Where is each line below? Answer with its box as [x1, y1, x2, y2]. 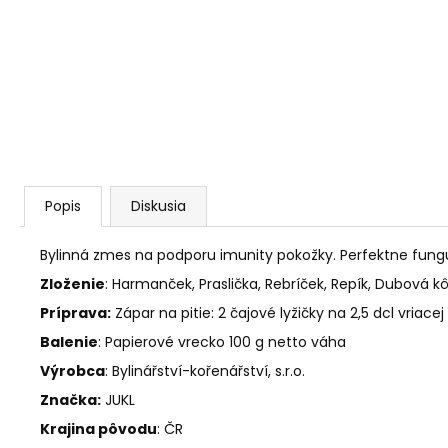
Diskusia [131, 196, 186, 216]
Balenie [40, 332, 98, 352]
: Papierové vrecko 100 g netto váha [98, 332, 346, 352]
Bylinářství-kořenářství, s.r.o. [112, 361, 305, 381]
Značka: [40, 390, 101, 410]
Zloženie [40, 274, 105, 294]
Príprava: [40, 303, 111, 323]
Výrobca [40, 361, 105, 381]
